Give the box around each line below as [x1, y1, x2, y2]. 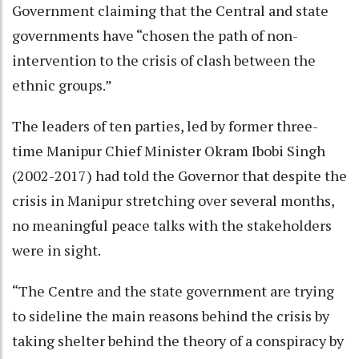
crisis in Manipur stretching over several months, [12, 190, 334, 210]
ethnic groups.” [12, 75, 112, 95]
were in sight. [12, 240, 101, 260]
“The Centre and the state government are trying [12, 280, 334, 301]
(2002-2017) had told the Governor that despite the [12, 165, 347, 185]
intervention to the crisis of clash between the [12, 50, 316, 70]
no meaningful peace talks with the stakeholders [12, 215, 332, 235]
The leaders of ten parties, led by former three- [12, 115, 318, 135]
